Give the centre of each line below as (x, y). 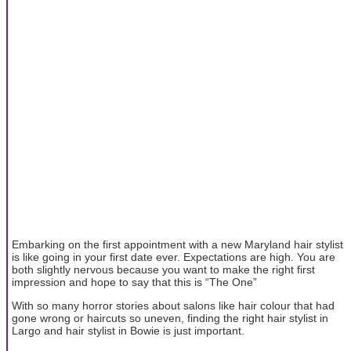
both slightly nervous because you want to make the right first (163, 269)
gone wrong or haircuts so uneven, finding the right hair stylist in (170, 318)
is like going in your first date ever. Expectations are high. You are (174, 257)
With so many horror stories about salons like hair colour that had (173, 306)
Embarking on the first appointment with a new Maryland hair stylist (177, 244)
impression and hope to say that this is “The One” (134, 282)
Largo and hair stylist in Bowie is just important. (128, 331)
